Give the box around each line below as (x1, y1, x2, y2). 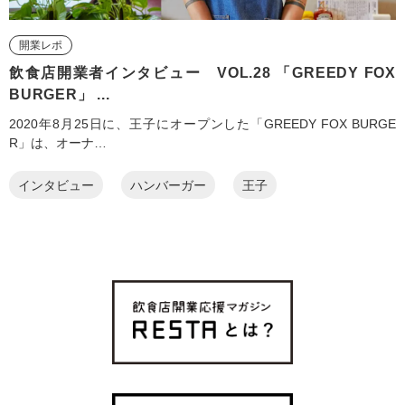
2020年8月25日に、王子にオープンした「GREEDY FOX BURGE (9, 117, 396, 132)
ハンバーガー (130, 177, 206, 193)
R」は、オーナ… (9, 136, 107, 151)
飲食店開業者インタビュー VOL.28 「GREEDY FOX (9, 65, 396, 81)
